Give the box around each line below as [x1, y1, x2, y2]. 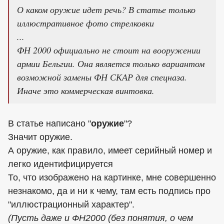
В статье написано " [8, 118, 91, 128]
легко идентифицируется [8, 158, 113, 169]
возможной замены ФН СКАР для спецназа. [17, 70, 187, 83]
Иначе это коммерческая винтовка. [17, 84, 154, 96]
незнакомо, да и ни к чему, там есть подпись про [8, 185, 210, 196]
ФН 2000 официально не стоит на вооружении [17, 43, 200, 56]
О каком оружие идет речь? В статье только [17, 3, 195, 15]
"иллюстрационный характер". [8, 199, 134, 209]
